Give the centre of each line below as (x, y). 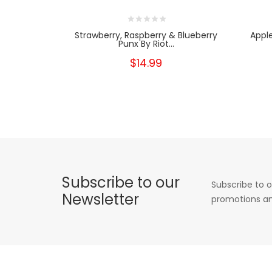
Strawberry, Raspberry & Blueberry (146, 36)
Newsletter (100, 200)
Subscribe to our (121, 183)
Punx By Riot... (146, 44)
